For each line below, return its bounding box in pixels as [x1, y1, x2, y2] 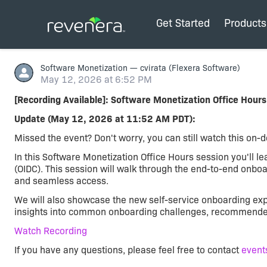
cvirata [140, 63, 166, 73]
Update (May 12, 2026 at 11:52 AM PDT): [14, 113, 195, 125]
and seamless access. [14, 175, 108, 187]
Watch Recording [14, 225, 87, 237]
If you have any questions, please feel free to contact [14, 244, 241, 256]
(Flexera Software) [166, 63, 240, 73]
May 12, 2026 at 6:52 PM [41, 74, 152, 85]
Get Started [156, 17, 210, 30]
